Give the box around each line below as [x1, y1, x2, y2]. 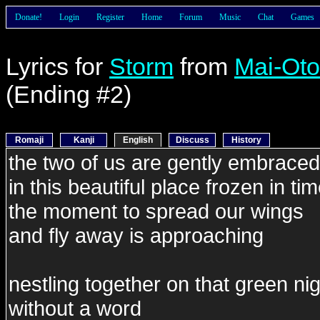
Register [96, 12, 124, 22]
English [123, 135, 153, 145]
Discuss [175, 135, 209, 145]
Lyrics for [6, 53, 109, 80]
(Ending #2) [6, 81, 131, 108]
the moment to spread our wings [9, 199, 304, 223]
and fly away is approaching [9, 224, 264, 247]
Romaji [15, 135, 44, 145]
